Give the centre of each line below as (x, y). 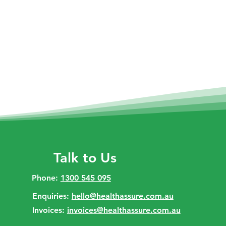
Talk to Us (85, 158)
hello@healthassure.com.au (122, 196)
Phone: (46, 178)
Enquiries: (52, 196)
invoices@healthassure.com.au (124, 210)
